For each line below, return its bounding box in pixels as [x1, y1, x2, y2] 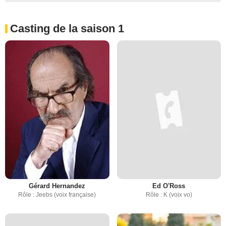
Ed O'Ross [152, 182, 186, 190]
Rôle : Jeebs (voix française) [18, 191, 96, 198]
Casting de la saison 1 [10, 22, 124, 35]
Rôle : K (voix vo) [145, 191, 192, 198]
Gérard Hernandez [29, 182, 86, 190]
